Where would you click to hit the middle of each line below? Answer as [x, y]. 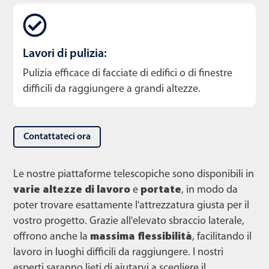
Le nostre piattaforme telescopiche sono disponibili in [134, 174]
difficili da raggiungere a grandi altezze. [112, 89]
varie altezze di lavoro [72, 190]
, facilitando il [222, 237]
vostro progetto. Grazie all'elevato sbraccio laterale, [129, 221]
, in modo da [210, 190]
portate [161, 190]
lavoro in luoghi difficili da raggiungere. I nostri [118, 252]
